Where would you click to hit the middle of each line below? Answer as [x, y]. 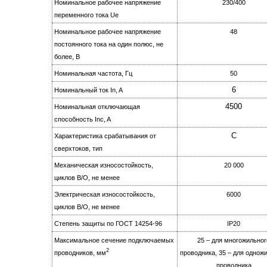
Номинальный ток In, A [89, 90]
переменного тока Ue [86, 15]
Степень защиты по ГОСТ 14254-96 [108, 224]
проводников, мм [80, 253]
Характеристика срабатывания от [105, 136]
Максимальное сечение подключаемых [114, 240]
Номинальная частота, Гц [93, 74]
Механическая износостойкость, [104, 165]
